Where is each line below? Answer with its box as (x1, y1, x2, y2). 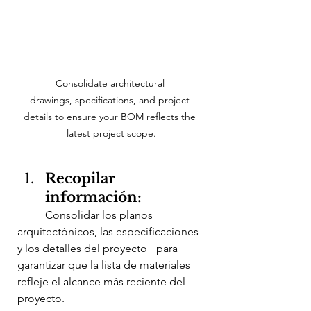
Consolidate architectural (55, 77, 167, 90)
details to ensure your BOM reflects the (24, 110, 199, 124)
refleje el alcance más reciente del (17, 275, 188, 289)
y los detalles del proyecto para (17, 242, 150, 255)
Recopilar (45, 170, 115, 187)
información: (45, 189, 142, 206)
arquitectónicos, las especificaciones (17, 225, 201, 239)
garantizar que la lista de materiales (17, 258, 193, 272)
